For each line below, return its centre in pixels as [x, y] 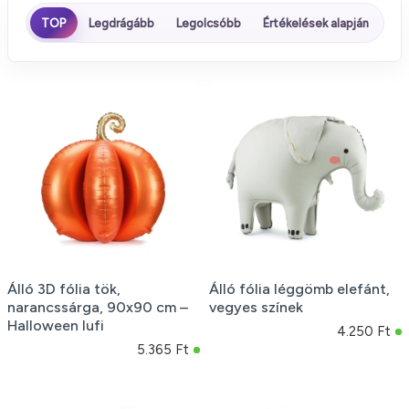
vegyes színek [256, 307]
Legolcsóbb [208, 23]
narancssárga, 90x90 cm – [98, 307]
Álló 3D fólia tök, [64, 288]
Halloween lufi [56, 325]
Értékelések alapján [315, 23]
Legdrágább [121, 23]
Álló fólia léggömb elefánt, [299, 288]
